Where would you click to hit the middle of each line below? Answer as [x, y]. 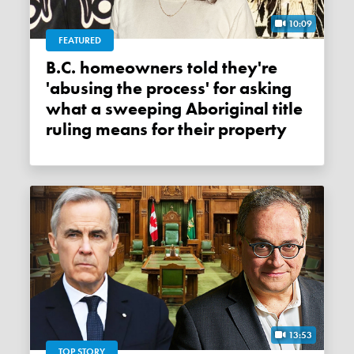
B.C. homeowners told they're [54, 68]
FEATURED [80, 41]
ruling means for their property [167, 130]
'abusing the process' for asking [169, 89]
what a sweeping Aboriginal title [175, 109]
